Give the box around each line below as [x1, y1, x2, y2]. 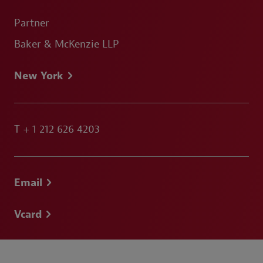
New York [14, 69, 63, 83]
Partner [14, 16, 49, 30]
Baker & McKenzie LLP [14, 38, 119, 51]
